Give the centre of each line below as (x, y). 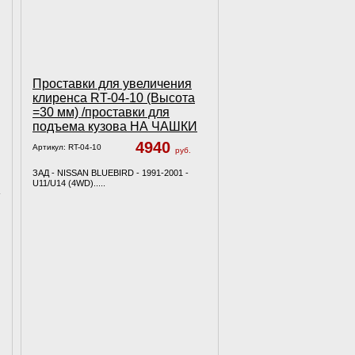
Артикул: (50, 147)
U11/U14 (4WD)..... (69, 183)
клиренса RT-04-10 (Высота (114, 98)
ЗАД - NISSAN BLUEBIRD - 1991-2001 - (111, 173)
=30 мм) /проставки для (101, 112)
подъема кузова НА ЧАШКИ (115, 126)
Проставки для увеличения (112, 84)
